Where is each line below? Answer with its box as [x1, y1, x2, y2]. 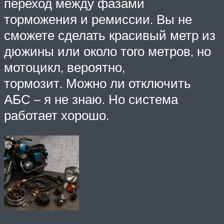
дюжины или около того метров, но [4, 42, 211, 59]
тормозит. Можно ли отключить [4, 74, 191, 91]
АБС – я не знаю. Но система [4, 90, 178, 107]
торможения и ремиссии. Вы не [4, 10, 192, 27]
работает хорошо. [4, 106, 109, 123]
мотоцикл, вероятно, [4, 58, 125, 75]
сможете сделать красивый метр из [4, 26, 215, 43]
